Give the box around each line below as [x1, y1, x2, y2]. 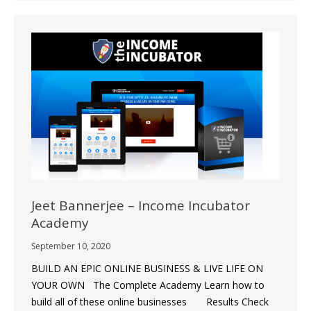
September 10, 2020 [31, 239, 110, 252]
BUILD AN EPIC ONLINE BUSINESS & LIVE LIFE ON [31, 261, 263, 275]
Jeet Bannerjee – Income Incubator [31, 196, 250, 215]
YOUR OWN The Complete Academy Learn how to [31, 278, 264, 292]
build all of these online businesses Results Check [31, 294, 269, 308]
